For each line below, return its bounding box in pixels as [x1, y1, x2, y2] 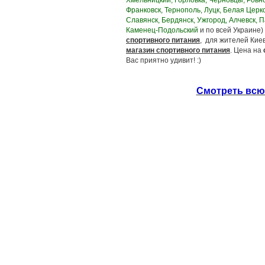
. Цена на [230, 46, 263, 54]
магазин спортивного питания [126, 46, 230, 54]
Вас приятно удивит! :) [126, 56, 203, 64]
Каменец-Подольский [126, 26, 198, 34]
